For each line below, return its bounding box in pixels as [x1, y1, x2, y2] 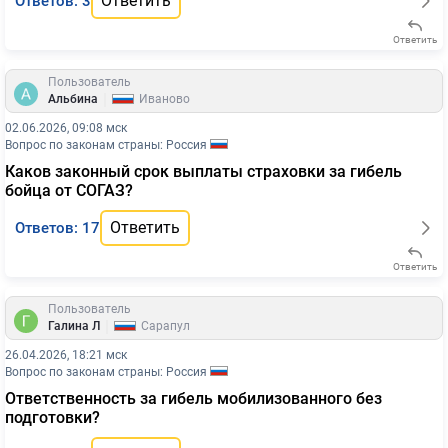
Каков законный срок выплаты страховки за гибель [5, 162, 402, 181]
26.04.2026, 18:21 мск [5, 348, 127, 362]
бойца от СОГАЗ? [5, 181, 133, 200]
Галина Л [48, 319, 100, 333]
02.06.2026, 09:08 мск [5, 121, 127, 135]
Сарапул [141, 319, 190, 333]
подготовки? [5, 408, 100, 427]
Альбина [48, 92, 98, 106]
